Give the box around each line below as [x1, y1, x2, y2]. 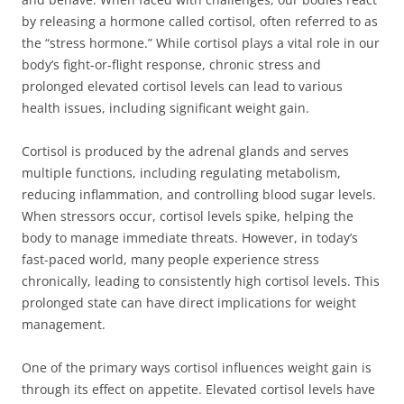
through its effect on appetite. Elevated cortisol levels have [22, 381, 375, 398]
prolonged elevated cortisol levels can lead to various [22, 78, 343, 95]
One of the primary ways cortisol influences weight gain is [22, 359, 372, 376]
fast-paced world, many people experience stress [22, 251, 319, 268]
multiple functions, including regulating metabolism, [22, 164, 341, 181]
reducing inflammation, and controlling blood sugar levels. [22, 186, 376, 203]
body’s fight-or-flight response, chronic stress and [22, 56, 321, 73]
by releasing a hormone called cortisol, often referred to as [22, 13, 378, 30]
